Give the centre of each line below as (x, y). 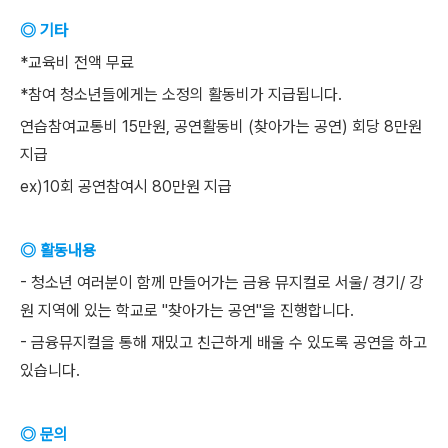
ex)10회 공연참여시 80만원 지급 (126, 186)
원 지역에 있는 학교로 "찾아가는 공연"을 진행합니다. (187, 310)
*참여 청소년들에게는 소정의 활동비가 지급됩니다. (181, 94)
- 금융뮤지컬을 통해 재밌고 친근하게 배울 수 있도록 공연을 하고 (223, 342)
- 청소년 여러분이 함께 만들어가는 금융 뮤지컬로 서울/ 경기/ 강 (221, 282)
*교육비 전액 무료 (77, 62)
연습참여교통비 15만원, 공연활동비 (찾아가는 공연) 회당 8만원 (221, 126)
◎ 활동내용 (58, 250)
